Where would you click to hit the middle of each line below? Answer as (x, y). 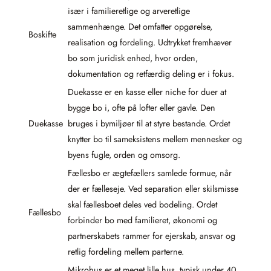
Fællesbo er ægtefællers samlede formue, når (150, 173)
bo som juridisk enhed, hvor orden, (133, 58)
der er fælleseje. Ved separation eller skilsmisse (153, 188)
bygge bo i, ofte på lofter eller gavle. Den (142, 107)
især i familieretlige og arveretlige (129, 11)
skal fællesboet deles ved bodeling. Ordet (142, 204)
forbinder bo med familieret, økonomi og (142, 220)
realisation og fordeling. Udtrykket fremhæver (150, 42)
